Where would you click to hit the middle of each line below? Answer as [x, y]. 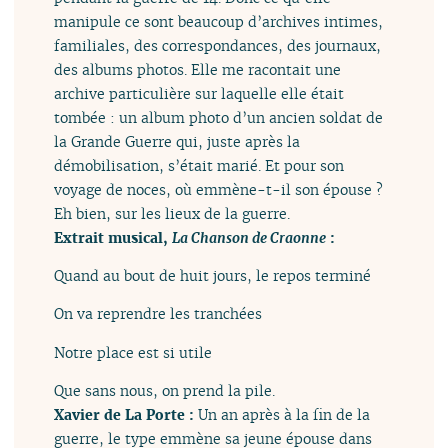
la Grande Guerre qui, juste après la [177, 141]
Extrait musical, [113, 237]
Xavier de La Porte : [126, 415]
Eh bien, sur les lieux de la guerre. [172, 213]
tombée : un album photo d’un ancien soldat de [219, 117]
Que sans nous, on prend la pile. [165, 391]
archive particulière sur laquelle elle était [199, 93]
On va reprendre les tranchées [158, 314]
